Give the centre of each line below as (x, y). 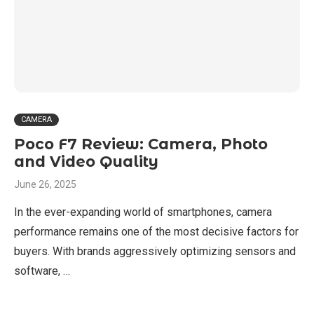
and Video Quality (86, 162)
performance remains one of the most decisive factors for (156, 232)
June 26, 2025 (45, 184)
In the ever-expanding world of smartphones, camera (143, 212)
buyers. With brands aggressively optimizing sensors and (155, 251)
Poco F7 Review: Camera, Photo (141, 144)
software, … (42, 271)
